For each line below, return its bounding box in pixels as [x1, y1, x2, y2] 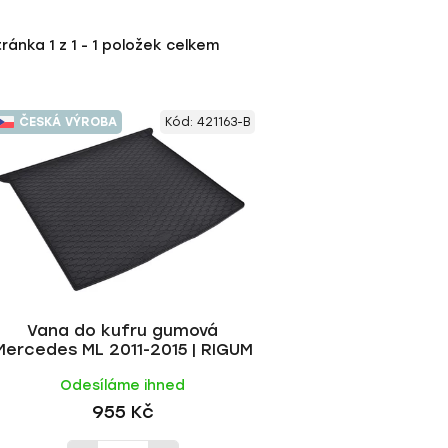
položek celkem [98, 36, 219, 54]
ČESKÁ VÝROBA [19, 115, 117, 129]
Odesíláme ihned [60, 376, 186, 394]
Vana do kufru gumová [27, 320, 219, 340]
